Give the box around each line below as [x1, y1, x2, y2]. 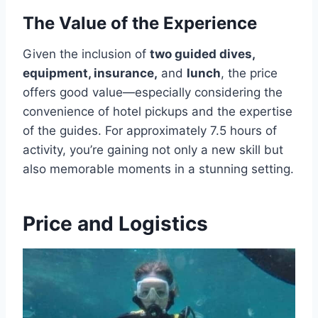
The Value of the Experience [23, 13, 257, 33]
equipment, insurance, [23, 66, 158, 80]
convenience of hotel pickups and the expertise [23, 104, 292, 119]
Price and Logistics [23, 212, 208, 236]
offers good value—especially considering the [23, 85, 283, 99]
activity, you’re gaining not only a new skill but [23, 143, 283, 157]
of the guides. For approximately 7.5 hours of [23, 124, 277, 138]
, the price [221, 66, 278, 80]
